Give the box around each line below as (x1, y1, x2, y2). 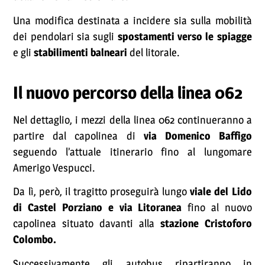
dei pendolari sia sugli (13, 29, 118, 43)
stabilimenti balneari (34, 45, 128, 59)
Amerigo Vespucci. (13, 161, 95, 175)
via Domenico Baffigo (143, 129, 252, 143)
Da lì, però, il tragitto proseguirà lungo (13, 185, 188, 199)
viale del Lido (187, 185, 252, 199)
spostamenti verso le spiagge (117, 29, 252, 43)
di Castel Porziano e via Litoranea (13, 201, 188, 215)
